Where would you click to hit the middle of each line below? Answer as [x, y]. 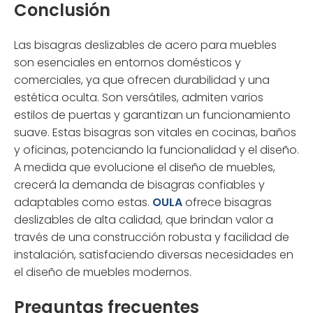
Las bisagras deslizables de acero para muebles [145, 45]
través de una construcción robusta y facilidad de [152, 237]
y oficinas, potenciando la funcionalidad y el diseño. [156, 150]
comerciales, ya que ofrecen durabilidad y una [142, 80]
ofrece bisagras [228, 202]
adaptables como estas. [83, 202]
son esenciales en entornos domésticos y [128, 62]
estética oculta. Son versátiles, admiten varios [139, 97]
